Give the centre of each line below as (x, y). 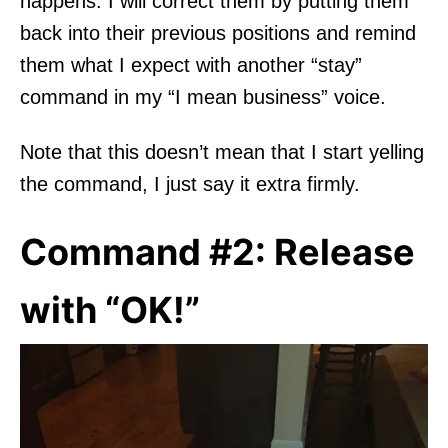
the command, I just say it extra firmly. (190, 183)
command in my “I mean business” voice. (203, 96)
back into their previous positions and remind (218, 32)
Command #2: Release (217, 251)
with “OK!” (110, 309)
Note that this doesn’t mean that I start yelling (222, 151)
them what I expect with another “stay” (191, 64)
